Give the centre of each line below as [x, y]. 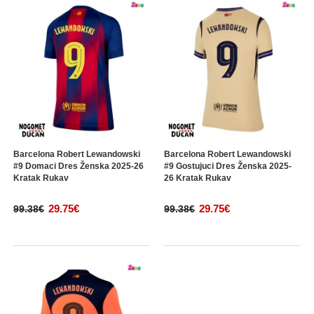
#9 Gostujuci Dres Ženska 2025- [228, 166]
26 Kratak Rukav [198, 178]
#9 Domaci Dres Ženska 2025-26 [78, 166]
